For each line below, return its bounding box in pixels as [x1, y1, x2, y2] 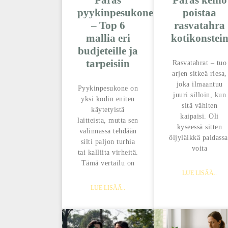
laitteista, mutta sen [77, 117, 138, 125]
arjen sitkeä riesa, [172, 70, 227, 78]
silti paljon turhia [80, 138, 135, 146]
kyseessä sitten [177, 123, 222, 131]
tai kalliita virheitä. [77, 149, 138, 157]
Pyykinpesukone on [77, 84, 138, 93]
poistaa [183, 7, 216, 19]
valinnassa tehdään [79, 127, 137, 135]
